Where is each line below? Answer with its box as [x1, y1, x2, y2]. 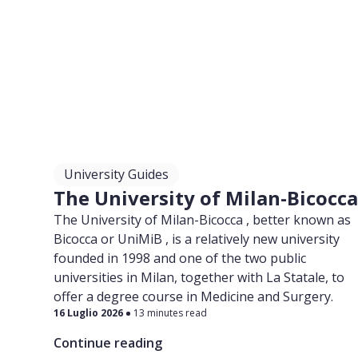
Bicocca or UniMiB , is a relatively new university [54, 230, 340, 248]
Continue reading [54, 334, 163, 352]
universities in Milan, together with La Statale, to [54, 268, 345, 286]
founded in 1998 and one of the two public [54, 249, 307, 267]
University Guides [64, 165, 169, 183]
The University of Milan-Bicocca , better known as [54, 211, 352, 229]
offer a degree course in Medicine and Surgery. [54, 288, 334, 305]
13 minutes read [133, 306, 208, 320]
